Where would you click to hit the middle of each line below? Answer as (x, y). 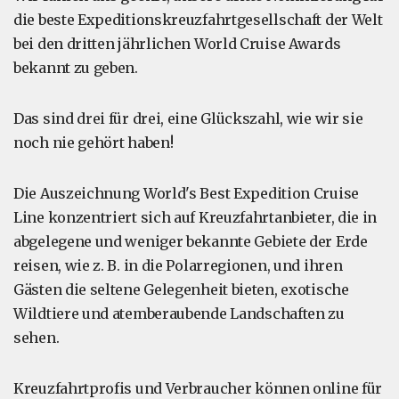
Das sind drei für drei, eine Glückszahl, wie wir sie (188, 118)
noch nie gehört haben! (94, 142)
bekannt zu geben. (76, 68)
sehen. (37, 338)
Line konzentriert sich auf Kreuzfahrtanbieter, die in (195, 217)
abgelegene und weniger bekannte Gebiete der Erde (191, 241)
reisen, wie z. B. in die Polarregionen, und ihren (178, 265)
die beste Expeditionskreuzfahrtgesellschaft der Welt (198, 20)
